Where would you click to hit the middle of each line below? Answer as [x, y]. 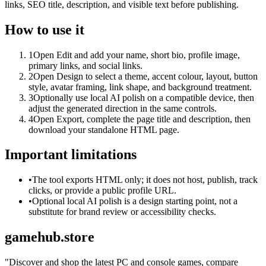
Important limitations [71, 155]
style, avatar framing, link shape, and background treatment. [140, 87]
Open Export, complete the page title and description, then [142, 119]
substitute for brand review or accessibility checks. [122, 212]
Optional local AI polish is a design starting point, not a [135, 201]
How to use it [45, 29]
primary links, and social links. [85, 65]
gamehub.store [50, 237]
